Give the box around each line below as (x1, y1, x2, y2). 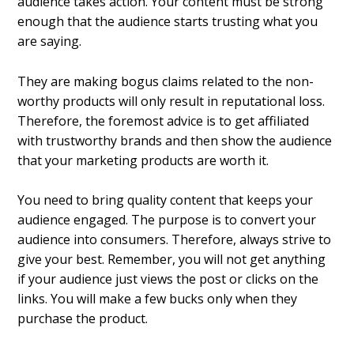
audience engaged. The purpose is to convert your (17, 211, 317, 229)
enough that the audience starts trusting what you (17, 12, 318, 30)
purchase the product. (17, 310, 149, 328)
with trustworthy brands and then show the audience (17, 131, 333, 149)
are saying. (17, 32, 82, 50)
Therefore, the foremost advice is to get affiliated (17, 111, 310, 130)
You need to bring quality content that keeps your (17, 191, 314, 209)
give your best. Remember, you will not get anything (17, 250, 326, 269)
